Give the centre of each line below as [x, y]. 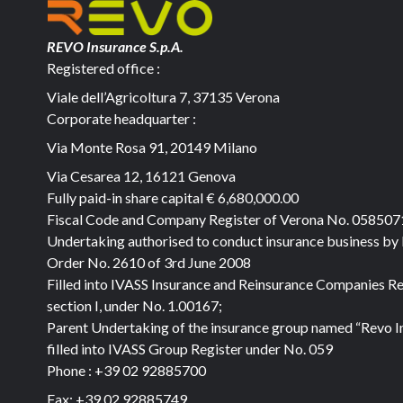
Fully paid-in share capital [126, 197]
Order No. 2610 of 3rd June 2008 [149, 262]
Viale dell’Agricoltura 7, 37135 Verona [163, 97]
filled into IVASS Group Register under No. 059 [190, 349]
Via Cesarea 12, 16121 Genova [141, 176]
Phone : [71, 370]
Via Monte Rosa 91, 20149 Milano [152, 147]
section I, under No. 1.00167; [134, 305]
